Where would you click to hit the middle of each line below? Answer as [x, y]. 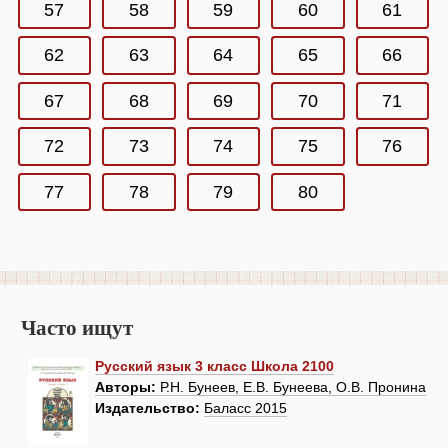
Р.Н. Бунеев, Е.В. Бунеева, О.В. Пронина [291, 386]
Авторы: [125, 386]
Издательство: [147, 407]
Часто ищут [77, 328]
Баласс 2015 [245, 407]
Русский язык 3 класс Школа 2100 [214, 365]
